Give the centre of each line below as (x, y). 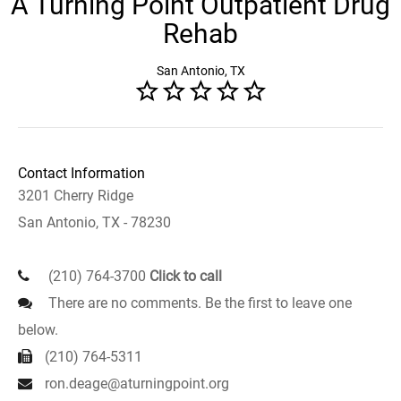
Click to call (186, 276)
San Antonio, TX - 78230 (94, 222)
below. (38, 330)
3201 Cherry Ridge (76, 196)
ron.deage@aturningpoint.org (137, 384)
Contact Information (81, 173)
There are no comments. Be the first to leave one (198, 303)
